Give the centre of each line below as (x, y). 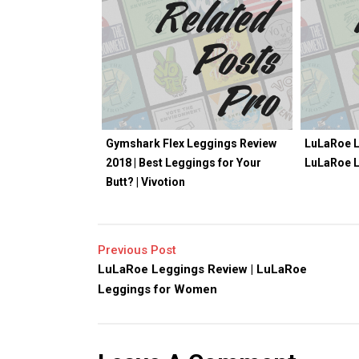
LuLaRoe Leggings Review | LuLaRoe (202, 270)
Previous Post (137, 250)
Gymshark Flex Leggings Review (191, 144)
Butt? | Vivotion (145, 182)
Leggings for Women (157, 290)
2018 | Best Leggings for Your (184, 163)
